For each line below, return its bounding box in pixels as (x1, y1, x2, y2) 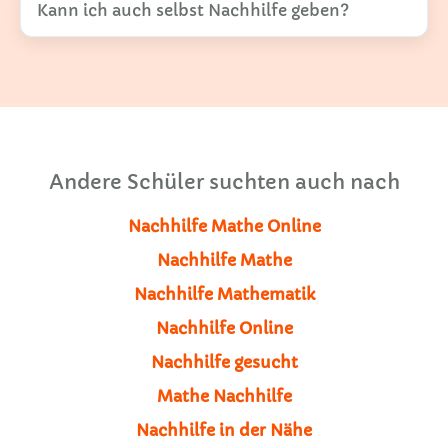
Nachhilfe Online (155, 317, 293, 338)
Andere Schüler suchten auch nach (48, 169, 400, 195)
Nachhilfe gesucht (150, 351, 298, 372)
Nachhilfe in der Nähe (136, 419, 312, 440)
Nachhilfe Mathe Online (127, 215, 321, 236)
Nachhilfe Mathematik (133, 283, 315, 304)
